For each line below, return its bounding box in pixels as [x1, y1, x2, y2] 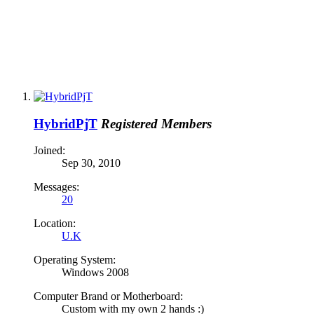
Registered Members [101, 116, 212, 131]
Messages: [34, 181, 79, 193]
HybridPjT [34, 116, 97, 131]
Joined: [34, 144, 65, 157]
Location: [34, 217, 76, 230]
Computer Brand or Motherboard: [34, 290, 183, 303]
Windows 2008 [62, 266, 129, 279]
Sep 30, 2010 [62, 157, 121, 170]
